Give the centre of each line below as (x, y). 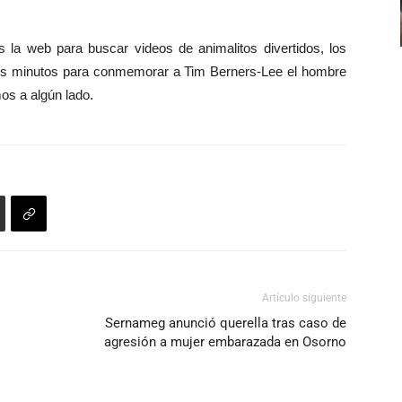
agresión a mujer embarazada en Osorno (225, 342)
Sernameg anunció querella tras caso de (226, 323)
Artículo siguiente (304, 298)
